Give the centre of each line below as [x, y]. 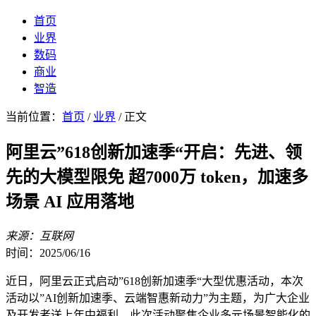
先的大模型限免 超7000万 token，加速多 [157, 177]
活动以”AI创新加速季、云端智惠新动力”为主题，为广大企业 [158, 298]
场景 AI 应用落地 [70, 201]
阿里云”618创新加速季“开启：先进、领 [154, 152]
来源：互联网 [39, 236]
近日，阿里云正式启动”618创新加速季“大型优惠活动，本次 [154, 281]
